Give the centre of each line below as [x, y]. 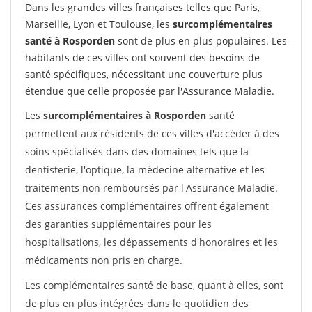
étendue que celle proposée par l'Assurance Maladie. [150, 91]
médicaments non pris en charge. [104, 260]
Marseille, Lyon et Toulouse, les [99, 24]
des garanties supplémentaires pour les [118, 224]
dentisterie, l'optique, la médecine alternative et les [145, 170]
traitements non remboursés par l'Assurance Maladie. [151, 188]
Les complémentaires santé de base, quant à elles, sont [154, 285]
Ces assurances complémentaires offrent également [147, 206]
